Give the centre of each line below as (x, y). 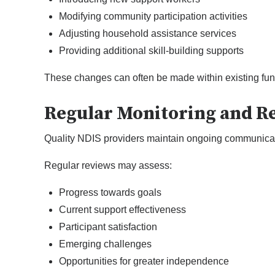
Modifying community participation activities (153, 17)
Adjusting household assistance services (148, 34)
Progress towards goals (110, 193)
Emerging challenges (105, 244)
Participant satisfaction (108, 227)
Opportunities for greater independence (144, 261)
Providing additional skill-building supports (151, 51)
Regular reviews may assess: (108, 166)
